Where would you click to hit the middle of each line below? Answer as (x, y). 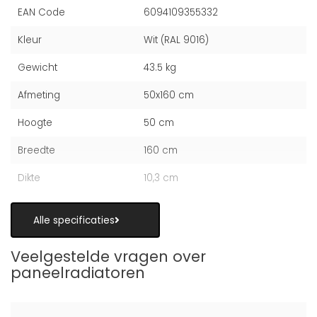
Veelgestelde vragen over (108, 257)
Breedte (36, 151)
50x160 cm (169, 96)
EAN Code (41, 13)
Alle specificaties (74, 220)
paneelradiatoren (78, 273)
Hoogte (35, 123)
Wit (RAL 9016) (177, 40)
